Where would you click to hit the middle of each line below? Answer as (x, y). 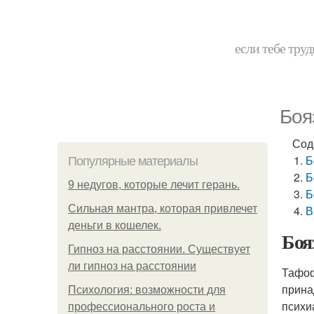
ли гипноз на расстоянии (132, 266)
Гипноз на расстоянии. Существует (159, 249)
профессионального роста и (142, 307)
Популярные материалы (133, 161)
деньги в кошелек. (115, 225)
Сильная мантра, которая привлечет (163, 209)
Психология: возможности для (147, 290)
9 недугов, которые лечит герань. (154, 185)
